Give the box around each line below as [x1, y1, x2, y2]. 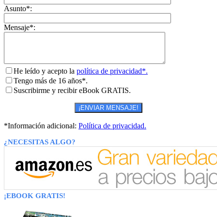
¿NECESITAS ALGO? [4, 138, 76, 146]
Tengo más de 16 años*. [14, 77, 88, 85]
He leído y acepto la [14, 67, 77, 76]
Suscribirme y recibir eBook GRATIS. [14, 86, 131, 95]
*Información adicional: [4, 122, 78, 130]
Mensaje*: [4, 23, 35, 32]
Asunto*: [4, 4, 32, 13]
